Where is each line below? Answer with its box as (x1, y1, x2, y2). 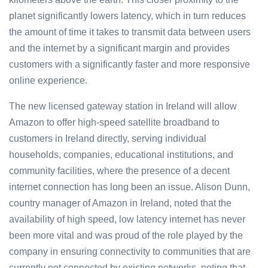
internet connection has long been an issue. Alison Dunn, (9, 181, 250, 192)
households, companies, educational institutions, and (9, 149, 233, 160)
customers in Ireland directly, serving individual (9, 133, 206, 144)
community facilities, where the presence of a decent (9, 165, 230, 176)
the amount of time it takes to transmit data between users (9, 26, 251, 37)
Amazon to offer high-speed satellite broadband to (9, 117, 220, 127)
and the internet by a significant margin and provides (9, 42, 230, 53)
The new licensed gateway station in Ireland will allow (9, 100, 237, 111)
